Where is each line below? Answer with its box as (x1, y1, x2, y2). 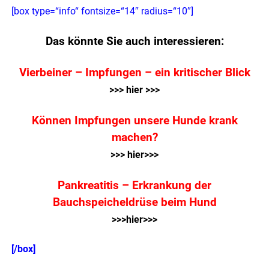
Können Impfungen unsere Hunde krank (31, 114, 238, 128)
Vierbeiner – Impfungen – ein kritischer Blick (19, 66, 250, 80)
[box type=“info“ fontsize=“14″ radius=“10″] (11, 5, 194, 17)
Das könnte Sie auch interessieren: (45, 35, 224, 49)
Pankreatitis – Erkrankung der (58, 179, 211, 193)
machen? (111, 131, 158, 145)
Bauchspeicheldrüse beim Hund (52, 196, 217, 210)
